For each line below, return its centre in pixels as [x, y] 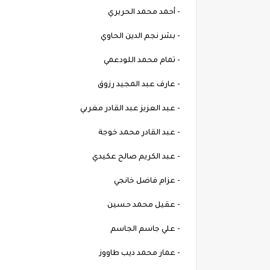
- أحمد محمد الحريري [146, 13]
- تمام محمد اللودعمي [144, 61]
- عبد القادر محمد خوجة [141, 133]
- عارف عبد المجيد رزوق [141, 85]
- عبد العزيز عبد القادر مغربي [132, 109]
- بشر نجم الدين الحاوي [142, 37]
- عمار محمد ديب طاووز [142, 254]
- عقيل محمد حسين [146, 206]
